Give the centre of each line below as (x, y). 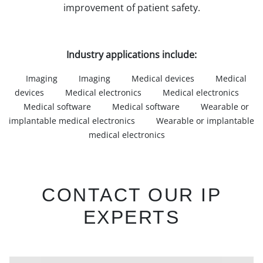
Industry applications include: (131, 55)
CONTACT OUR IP (131, 195)
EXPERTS (131, 217)
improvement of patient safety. (131, 8)
